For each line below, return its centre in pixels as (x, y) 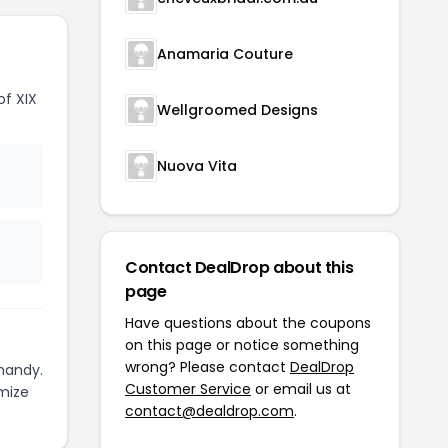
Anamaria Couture (225, 54)
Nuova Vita (197, 166)
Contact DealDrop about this (239, 267)
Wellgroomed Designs (237, 110)
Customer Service (188, 389)
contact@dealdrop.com (209, 411)
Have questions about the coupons (248, 323)
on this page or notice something (242, 345)
